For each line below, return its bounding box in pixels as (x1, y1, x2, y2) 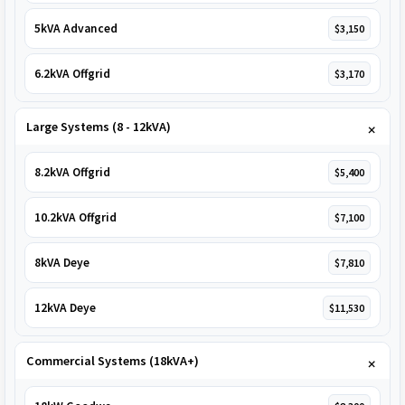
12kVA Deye (34, 300, 96, 316)
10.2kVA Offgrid (34, 210, 117, 226)
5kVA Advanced (34, 21, 118, 37)
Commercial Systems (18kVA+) (26, 353, 199, 370)
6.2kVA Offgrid (34, 66, 110, 82)
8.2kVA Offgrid (34, 165, 110, 181)
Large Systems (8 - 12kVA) (26, 118, 171, 136)
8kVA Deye (34, 255, 89, 271)
